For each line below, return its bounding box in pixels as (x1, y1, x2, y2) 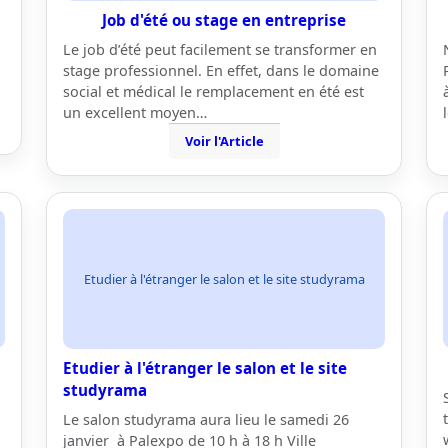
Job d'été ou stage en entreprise (102, 10, 346, 30)
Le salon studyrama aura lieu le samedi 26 (63, 410, 349, 429)
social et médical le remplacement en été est (63, 82, 364, 101)
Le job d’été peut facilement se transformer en (63, 40, 377, 59)
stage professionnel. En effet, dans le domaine (63, 61, 379, 80)
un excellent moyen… (63, 103, 207, 122)
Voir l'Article (184, 132, 264, 150)
